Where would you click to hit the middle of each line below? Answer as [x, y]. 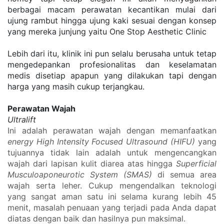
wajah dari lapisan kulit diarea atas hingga [92, 164]
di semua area [184, 175]
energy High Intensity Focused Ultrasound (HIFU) [101, 142]
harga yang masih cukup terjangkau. [77, 87]
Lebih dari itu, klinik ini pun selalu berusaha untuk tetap [112, 54]
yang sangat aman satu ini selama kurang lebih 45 [112, 197]
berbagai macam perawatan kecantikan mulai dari [112, 10]
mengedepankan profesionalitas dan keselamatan [112, 65]
